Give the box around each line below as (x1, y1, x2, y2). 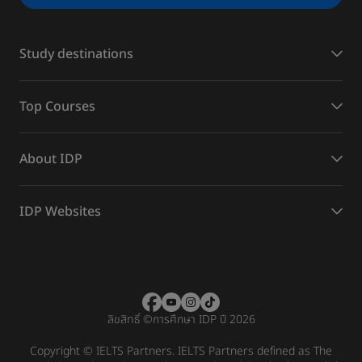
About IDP (19, 149, 82, 169)
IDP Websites (19, 201, 101, 221)
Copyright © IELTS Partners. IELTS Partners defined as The (30, 342, 332, 360)
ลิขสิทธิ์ (107, 310, 140, 328)
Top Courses (19, 96, 95, 116)
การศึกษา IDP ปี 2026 (152, 310, 255, 328)
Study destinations (19, 44, 133, 64)
